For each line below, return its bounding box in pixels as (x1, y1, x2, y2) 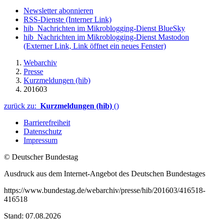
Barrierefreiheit (24, 118, 70, 127)
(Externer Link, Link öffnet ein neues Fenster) (24, 41, 166, 50)
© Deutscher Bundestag (4, 152, 78, 161)
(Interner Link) (66, 15, 111, 24)
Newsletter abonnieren (24, 6, 93, 15)
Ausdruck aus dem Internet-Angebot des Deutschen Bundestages (4, 169, 205, 178)
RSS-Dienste (24, 15, 66, 24)
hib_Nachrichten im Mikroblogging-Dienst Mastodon (24, 32, 189, 41)
